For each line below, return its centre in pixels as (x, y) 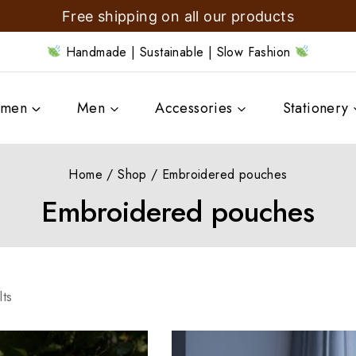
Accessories (194, 108)
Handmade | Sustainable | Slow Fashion (178, 52)
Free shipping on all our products (178, 16)
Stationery (315, 108)
